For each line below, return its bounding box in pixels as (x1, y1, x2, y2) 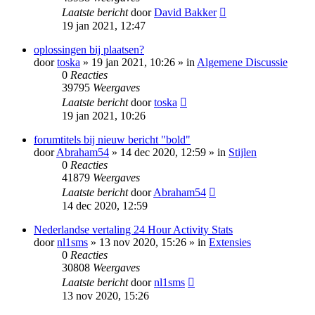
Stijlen (229, 146, 257, 159)
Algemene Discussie (197, 56, 288, 69)
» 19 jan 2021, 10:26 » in (80, 56, 197, 69)
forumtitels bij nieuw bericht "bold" (34, 134, 191, 146)
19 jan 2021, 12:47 (62, 20, 146, 32)
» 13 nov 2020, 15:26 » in (88, 236, 209, 249)
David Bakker (154, 6, 217, 19)
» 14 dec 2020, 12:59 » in (109, 146, 229, 159)
